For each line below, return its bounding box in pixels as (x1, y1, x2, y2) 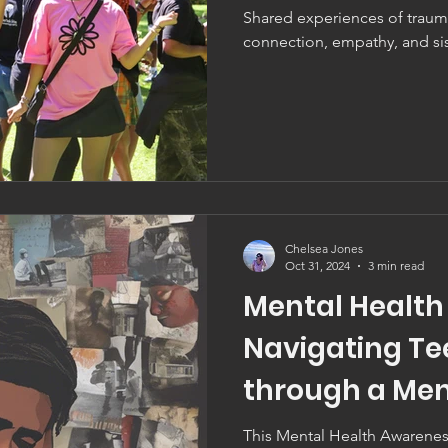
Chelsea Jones (285, 241, 363, 256)
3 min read (368, 258, 424, 273)
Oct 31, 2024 (285, 258, 350, 273)
